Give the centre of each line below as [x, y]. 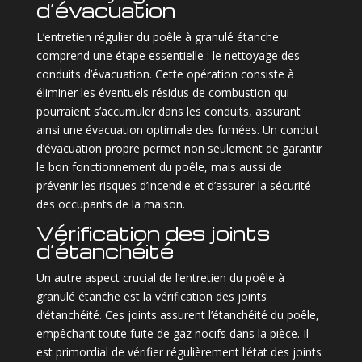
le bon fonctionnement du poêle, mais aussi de [159, 166]
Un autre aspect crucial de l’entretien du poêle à [160, 277]
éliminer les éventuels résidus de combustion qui [162, 92]
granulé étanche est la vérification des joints [151, 296]
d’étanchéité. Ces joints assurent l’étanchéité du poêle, [177, 314]
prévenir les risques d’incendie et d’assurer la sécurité [173, 185]
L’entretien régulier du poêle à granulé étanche [157, 36]
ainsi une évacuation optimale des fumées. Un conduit [177, 129]
